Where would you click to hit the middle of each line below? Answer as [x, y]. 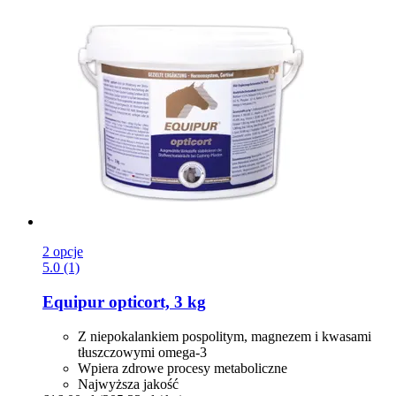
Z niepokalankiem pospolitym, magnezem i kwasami [225, 336]
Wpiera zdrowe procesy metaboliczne [183, 368]
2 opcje [63, 252]
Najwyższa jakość [128, 384]
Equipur [73, 301]
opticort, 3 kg [155, 301]
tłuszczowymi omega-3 [142, 352]
